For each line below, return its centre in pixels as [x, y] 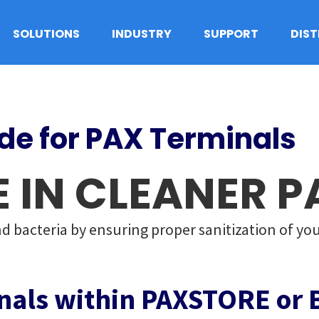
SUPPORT [231, 34]
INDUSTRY [141, 34]
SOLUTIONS [46, 34]
